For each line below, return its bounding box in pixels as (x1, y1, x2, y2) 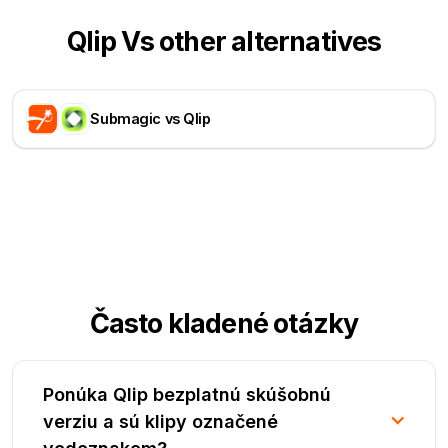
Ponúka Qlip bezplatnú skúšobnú (43, 383, 332, 405)
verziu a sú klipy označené (43, 410, 279, 432)
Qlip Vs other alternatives (66, 24, 382, 58)
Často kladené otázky (89, 306, 359, 340)
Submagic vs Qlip (90, 110, 211, 128)
